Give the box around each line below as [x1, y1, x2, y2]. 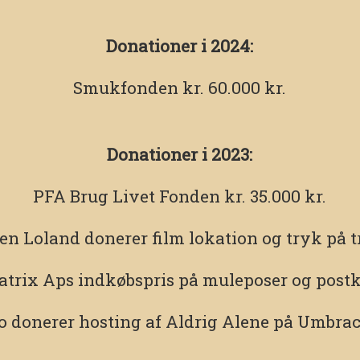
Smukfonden [73, 76, 179, 100]
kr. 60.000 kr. [178, 76, 287, 100]
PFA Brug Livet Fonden [33, 185, 221, 208]
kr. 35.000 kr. [220, 185, 327, 208]
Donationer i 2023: [107, 143, 253, 166]
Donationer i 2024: [106, 35, 254, 58]
